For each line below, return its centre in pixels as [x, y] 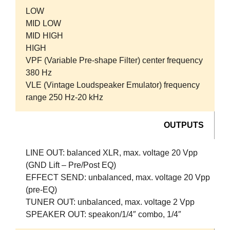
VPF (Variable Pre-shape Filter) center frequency [114, 60]
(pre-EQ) [41, 189]
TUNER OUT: [52, 202]
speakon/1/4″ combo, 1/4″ [134, 214]
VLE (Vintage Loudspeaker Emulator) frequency [113, 85]
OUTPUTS [184, 125]
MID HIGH [44, 35]
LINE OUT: [46, 152]
